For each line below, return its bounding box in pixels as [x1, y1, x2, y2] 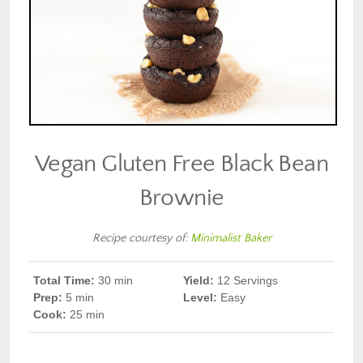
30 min [98, 273, 133, 287]
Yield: [183, 273, 217, 287]
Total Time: [33, 273, 98, 287]
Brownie [139, 183, 224, 211]
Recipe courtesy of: [92, 231, 190, 245]
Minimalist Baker [190, 231, 271, 245]
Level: [183, 290, 220, 304]
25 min [66, 307, 105, 321]
